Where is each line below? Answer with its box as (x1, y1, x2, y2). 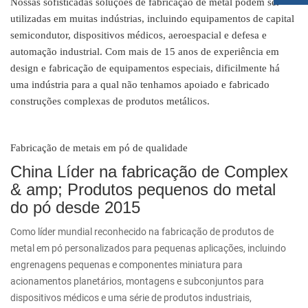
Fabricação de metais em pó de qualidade (10, 142, 188, 154)
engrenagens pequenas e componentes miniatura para (10, 259, 243, 271)
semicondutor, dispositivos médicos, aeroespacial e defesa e (10, 30, 267, 41)
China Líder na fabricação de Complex (10, 162, 288, 181)
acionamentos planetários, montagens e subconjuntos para (10, 276, 264, 287)
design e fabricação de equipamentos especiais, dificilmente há (10, 63, 280, 74)
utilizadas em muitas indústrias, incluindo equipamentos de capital (10, 13, 294, 25)
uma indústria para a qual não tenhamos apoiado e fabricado (10, 79, 269, 91)
